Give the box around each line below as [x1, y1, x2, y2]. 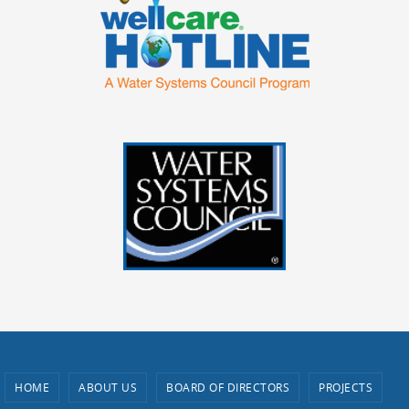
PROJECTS [319, 377, 372, 393]
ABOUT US [79, 377, 137, 393]
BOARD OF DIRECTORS [166, 377, 289, 393]
